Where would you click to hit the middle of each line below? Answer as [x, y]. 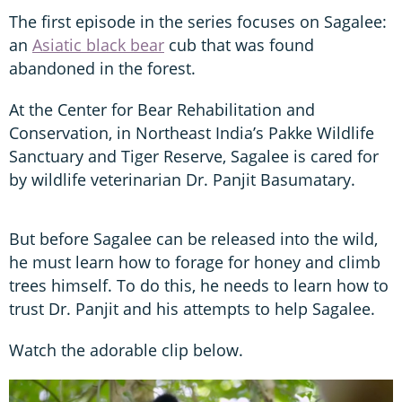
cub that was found [239, 44]
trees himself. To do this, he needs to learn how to [199, 285]
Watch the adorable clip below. [126, 350]
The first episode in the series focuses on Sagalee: [198, 21]
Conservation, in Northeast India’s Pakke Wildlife [192, 132]
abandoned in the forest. [102, 68]
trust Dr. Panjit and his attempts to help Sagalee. [192, 308]
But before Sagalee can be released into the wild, [193, 238]
